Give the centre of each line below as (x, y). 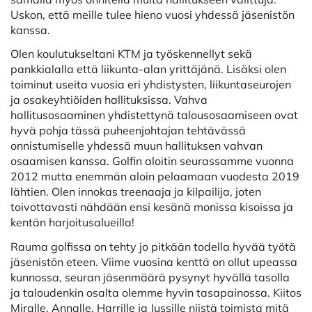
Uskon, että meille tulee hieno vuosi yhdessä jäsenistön (153, 14)
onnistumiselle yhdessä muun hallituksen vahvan (136, 146)
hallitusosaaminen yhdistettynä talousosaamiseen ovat (154, 115)
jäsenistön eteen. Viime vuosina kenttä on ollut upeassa (154, 262)
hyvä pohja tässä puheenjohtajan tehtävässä (128, 130)
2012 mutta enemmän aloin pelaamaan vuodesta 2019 (155, 176)
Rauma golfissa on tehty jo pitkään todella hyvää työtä (153, 246)
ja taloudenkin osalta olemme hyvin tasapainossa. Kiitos (156, 292)
